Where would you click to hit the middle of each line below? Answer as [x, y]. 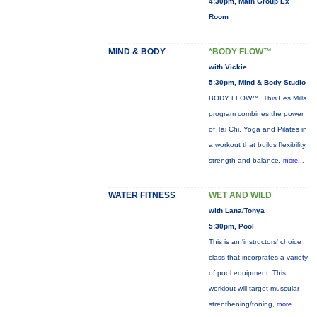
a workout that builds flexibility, [258, 145]
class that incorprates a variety [258, 257]
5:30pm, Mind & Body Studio [257, 82]
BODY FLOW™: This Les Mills [257, 98]
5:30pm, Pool [231, 226]
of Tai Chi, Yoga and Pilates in [258, 129]
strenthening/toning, [242, 304]
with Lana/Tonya [236, 211]
